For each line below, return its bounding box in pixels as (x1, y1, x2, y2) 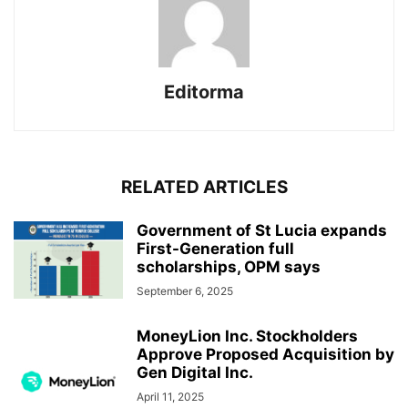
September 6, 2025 (137, 284, 233, 299)
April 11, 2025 (137, 390, 204, 404)
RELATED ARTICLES (120, 177, 288, 199)
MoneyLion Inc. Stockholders (137, 327, 358, 346)
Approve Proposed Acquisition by (137, 345, 394, 364)
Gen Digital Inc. (137, 363, 253, 382)
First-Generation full (137, 240, 294, 259)
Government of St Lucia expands (137, 221, 387, 240)
